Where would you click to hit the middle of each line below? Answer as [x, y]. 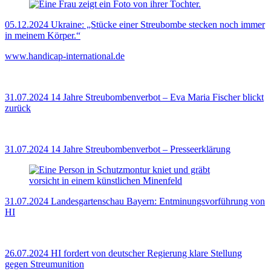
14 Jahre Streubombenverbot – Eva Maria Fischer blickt [157, 97]
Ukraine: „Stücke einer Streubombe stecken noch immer [158, 25]
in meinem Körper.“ [43, 36]
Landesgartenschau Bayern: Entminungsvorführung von [158, 201]
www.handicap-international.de [65, 56]
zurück [18, 108]
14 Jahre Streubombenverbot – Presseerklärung [141, 149]
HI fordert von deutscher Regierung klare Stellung [146, 253]
